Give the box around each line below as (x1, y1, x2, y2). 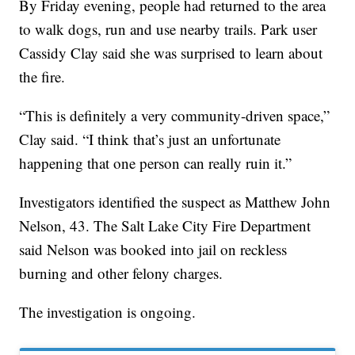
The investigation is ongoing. (19, 301, 197, 322)
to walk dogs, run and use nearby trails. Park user (19, 18, 318, 39)
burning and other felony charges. (19, 262, 223, 283)
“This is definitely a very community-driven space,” (19, 105, 330, 125)
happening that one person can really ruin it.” (19, 152, 292, 173)
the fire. (19, 66, 66, 86)
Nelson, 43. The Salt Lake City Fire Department (19, 215, 311, 235)
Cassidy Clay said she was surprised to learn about (19, 42, 323, 63)
